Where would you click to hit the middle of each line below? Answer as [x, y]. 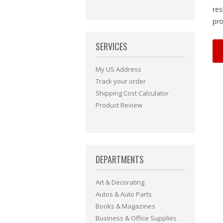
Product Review [119, 105]
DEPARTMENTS [120, 159]
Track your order [121, 81]
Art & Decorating [120, 182]
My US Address [118, 69]
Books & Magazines [125, 206]
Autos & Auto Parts [124, 194]
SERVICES [111, 46]
